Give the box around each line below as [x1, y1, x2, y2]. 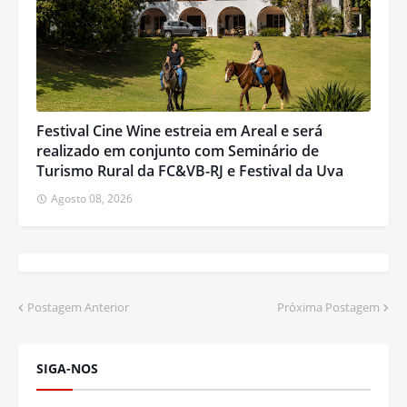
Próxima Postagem [277, 299, 380, 316]
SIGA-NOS [36, 360, 98, 378]
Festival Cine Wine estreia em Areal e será [36, 121, 323, 142]
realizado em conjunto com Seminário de [36, 141, 319, 162]
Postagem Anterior [27, 299, 129, 316]
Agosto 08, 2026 [51, 191, 133, 207]
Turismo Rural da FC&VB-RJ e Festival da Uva [36, 161, 343, 182]
